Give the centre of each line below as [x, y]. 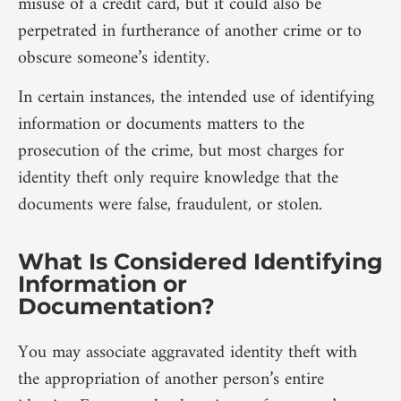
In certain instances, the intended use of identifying [196, 98]
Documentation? [116, 306]
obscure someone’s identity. [114, 59]
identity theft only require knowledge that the [178, 179]
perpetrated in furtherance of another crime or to [190, 32]
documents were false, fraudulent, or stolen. [170, 206]
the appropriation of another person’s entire [171, 380]
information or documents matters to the [161, 125]
